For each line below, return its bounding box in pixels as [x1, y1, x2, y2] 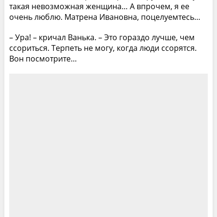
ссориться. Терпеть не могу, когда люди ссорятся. [9, 42, 197, 53]
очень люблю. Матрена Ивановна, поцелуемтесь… [9, 11, 201, 22]
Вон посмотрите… [9, 53, 77, 64]
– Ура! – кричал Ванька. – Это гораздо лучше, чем [9, 31, 195, 43]
